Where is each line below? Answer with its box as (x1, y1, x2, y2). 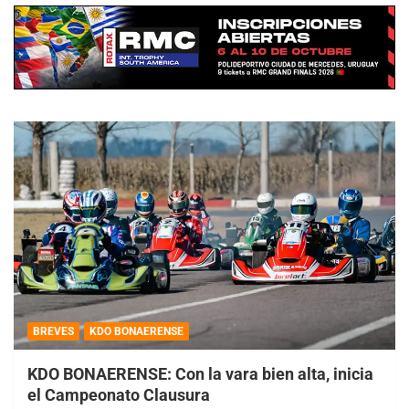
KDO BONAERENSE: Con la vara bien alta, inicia (27, 364, 373, 384)
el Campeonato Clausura (27, 385, 210, 405)
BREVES (33, 325, 74, 339)
